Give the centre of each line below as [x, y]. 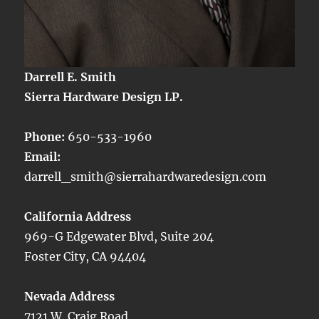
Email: [43, 157]
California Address [78, 217]
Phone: [46, 137]
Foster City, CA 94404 [85, 257]
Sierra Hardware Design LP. [104, 97]
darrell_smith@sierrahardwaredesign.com [146, 177]
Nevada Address [70, 297]
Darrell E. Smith [70, 77]
